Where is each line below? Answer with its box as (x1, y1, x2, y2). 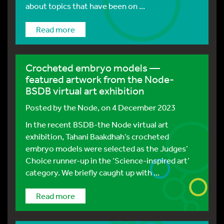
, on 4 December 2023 (97, 102, 175, 112)
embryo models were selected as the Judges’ (25, 143, 188, 153)
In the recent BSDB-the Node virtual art (25, 119, 168, 129)
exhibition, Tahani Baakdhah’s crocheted (25, 131, 169, 141)
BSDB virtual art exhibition (25, 84, 144, 97)
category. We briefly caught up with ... (25, 167, 159, 177)
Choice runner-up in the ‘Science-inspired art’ (25, 155, 189, 165)
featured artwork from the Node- (25, 73, 174, 85)
